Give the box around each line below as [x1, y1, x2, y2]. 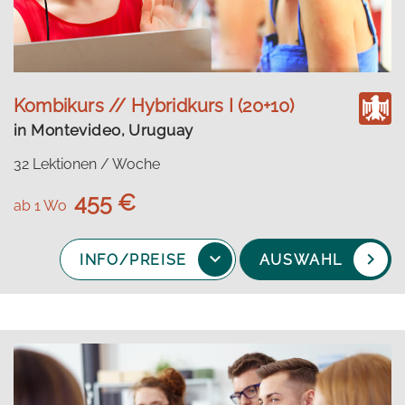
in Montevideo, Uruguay [14, 121, 193, 140]
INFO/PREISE [80, 251, 187, 269]
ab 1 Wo [14, 196, 74, 214]
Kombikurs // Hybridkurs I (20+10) [14, 95, 295, 118]
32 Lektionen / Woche [14, 155, 160, 173]
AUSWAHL [259, 251, 343, 269]
